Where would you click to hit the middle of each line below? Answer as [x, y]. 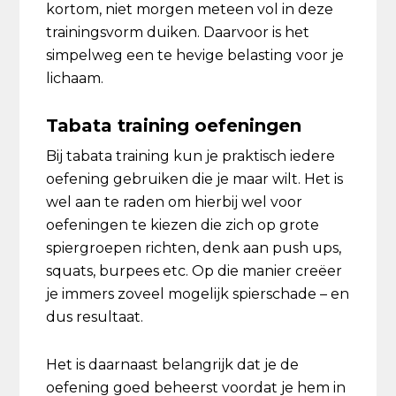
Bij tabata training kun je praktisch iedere [191, 156]
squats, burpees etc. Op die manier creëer [194, 271]
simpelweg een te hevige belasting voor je [195, 55]
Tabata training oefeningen [174, 126]
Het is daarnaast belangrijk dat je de [173, 365]
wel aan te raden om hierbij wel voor [175, 202]
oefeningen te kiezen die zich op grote [183, 225]
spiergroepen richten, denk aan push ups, [194, 248]
